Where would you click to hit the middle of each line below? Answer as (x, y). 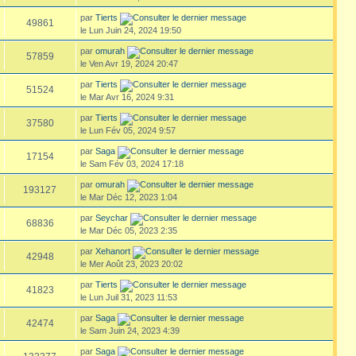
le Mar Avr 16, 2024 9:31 (127, 97)
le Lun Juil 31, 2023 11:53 (128, 297)
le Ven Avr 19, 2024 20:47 (129, 63)
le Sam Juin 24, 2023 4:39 (130, 330)
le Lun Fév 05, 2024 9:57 (128, 130)
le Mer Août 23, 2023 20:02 (131, 263)
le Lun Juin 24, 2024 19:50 (130, 30)
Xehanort (112, 251)
